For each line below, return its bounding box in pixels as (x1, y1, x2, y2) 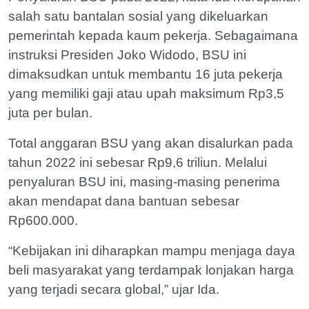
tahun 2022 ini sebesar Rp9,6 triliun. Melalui (8, 155, 267, 170)
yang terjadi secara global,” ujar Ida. (8, 282, 223, 297)
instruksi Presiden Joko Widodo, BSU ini (8, 48, 246, 62)
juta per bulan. (8, 106, 96, 120)
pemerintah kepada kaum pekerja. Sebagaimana (8, 28, 298, 43)
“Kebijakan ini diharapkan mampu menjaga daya (8, 243, 295, 258)
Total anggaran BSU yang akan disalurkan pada (8, 136, 293, 150)
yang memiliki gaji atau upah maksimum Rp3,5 (8, 86, 284, 101)
